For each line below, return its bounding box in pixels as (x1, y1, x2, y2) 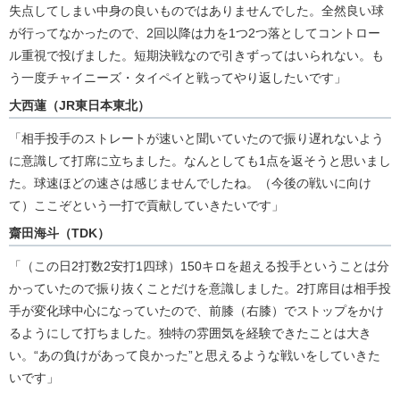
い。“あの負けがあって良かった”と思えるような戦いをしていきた (9, 348, 380, 363)
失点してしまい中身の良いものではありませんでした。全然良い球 (9, 4, 384, 19)
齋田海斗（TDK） (9, 226, 110, 241)
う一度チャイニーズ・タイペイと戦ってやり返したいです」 (9, 71, 346, 86)
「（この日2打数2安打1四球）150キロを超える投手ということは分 (9, 259, 389, 274)
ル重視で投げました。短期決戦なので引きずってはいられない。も (9, 48, 384, 63)
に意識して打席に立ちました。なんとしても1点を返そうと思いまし (9, 154, 391, 169)
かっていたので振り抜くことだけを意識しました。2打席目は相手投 (9, 281, 391, 296)
